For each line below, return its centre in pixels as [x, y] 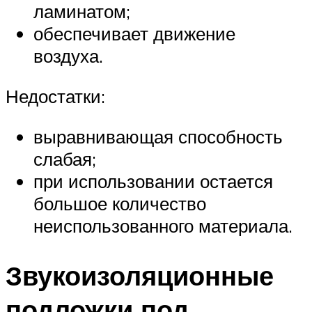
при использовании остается [153, 181]
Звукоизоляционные [140, 276]
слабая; [65, 158]
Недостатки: [55, 96]
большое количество [120, 203]
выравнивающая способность [158, 136]
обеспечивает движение [134, 34]
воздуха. [68, 56]
